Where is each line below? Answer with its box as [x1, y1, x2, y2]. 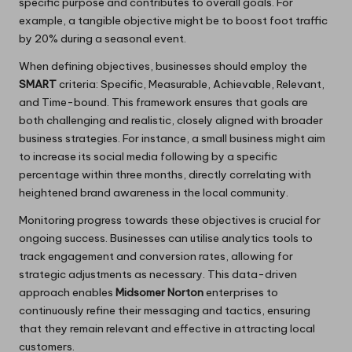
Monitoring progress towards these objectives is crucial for [19, 213, 321, 228]
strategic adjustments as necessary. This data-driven [19, 267, 297, 282]
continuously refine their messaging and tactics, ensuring [19, 303, 310, 318]
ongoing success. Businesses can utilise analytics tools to [19, 231, 313, 246]
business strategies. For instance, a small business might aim [19, 131, 325, 146]
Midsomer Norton [115, 285, 203, 300]
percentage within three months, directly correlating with [19, 167, 311, 182]
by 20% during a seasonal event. [19, 31, 186, 46]
